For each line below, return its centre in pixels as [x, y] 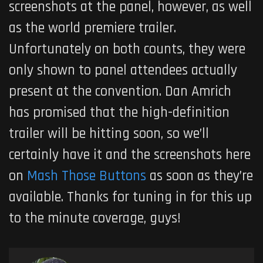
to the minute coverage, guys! [95, 218]
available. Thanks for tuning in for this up [130, 197]
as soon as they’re [200, 176]
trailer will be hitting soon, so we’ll [109, 134]
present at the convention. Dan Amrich [120, 91]
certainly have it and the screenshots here [130, 155]
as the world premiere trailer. [92, 28]
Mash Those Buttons [87, 176]
